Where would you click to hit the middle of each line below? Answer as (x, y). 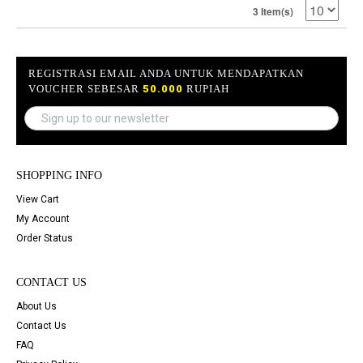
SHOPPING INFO (59, 176)
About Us (36, 307)
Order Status (45, 239)
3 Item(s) (273, 12)
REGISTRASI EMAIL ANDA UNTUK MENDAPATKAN (166, 74)
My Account (43, 219)
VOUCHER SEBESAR (85, 89)
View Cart (38, 200)
